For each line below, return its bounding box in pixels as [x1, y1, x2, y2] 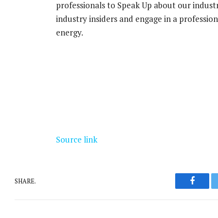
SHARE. [15, 176, 36, 185]
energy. [55, 26, 83, 38]
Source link [55, 134, 97, 145]
